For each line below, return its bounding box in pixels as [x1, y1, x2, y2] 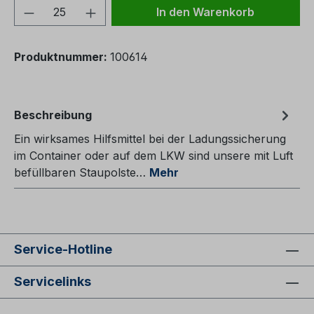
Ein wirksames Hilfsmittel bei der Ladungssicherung [14, 132, 286, 146]
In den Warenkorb [156, 5, 255, 20]
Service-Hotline [14, 242, 112, 257]
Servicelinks [14, 274, 91, 289]
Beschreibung [14, 108, 92, 123]
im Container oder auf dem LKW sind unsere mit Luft [14, 149, 293, 163]
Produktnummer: [14, 50, 110, 64]
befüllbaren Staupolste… [14, 165, 149, 180]
